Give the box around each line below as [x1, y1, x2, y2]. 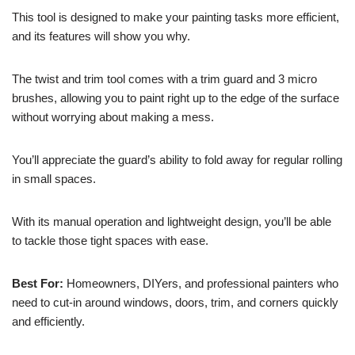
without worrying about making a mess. [12, 110, 214, 124]
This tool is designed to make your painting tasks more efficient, [12, 10, 339, 25]
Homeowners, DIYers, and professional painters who [63, 277, 338, 291]
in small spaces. [12, 172, 96, 186]
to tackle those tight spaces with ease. [12, 234, 208, 248]
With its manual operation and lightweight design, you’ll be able [12, 215, 331, 229]
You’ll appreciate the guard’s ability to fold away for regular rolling [12, 153, 342, 167]
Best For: [12, 277, 63, 291]
